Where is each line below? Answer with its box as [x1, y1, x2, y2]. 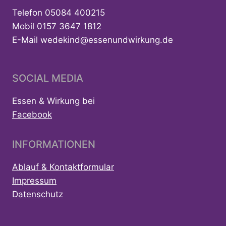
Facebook [12, 109, 52, 120]
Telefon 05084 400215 [12, 8, 105, 18]
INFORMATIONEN [12, 138, 95, 151]
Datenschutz [12, 189, 63, 200]
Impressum [12, 176, 56, 186]
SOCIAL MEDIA [12, 72, 83, 85]
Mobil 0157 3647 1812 [12, 21, 101, 32]
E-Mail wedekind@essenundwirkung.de [12, 35, 173, 45]
